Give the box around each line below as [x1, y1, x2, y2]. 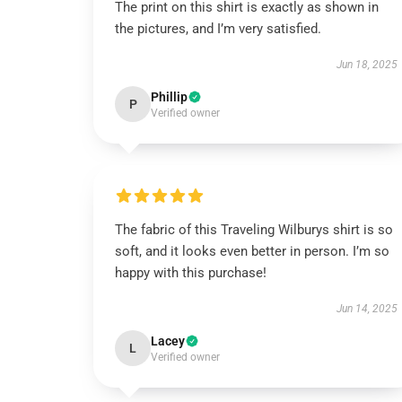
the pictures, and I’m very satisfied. [115, 21, 321, 37]
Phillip [151, 90, 188, 104]
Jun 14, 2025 [336, 302, 398, 315]
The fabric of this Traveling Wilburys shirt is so [115, 222, 393, 238]
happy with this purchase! [115, 265, 267, 281]
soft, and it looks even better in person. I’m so [115, 243, 389, 259]
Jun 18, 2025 [336, 58, 398, 71]
